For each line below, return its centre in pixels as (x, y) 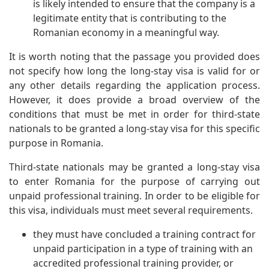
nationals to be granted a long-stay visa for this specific (134, 129)
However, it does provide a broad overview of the (134, 100)
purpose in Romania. (56, 143)
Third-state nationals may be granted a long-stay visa (134, 167)
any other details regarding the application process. (134, 86)
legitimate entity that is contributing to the (130, 18)
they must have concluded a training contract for (144, 234)
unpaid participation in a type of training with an (143, 249)
